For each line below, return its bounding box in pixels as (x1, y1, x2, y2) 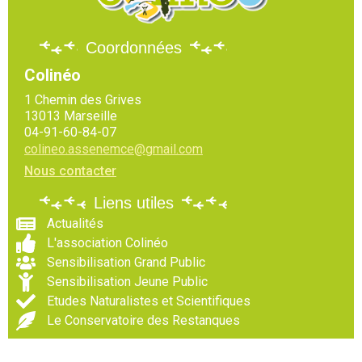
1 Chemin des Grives (24, 91, 141, 107)
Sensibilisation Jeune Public (47, 274, 208, 290)
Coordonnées (85, 38, 182, 57)
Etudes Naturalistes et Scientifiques (47, 293, 250, 309)
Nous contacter (24, 163, 116, 179)
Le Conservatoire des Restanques (47, 313, 240, 329)
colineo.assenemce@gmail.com (24, 141, 203, 157)
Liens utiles (93, 194, 174, 213)
